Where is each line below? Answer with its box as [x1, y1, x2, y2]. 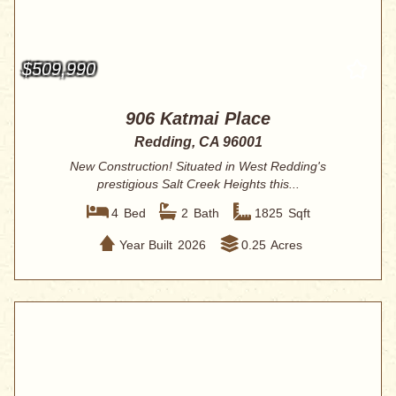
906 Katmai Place [126, 109, 270, 129]
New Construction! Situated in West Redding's [70, 159, 326, 174]
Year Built [118, 237, 172, 252]
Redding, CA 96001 [133, 134, 263, 150]
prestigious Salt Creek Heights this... [96, 177, 300, 192]
